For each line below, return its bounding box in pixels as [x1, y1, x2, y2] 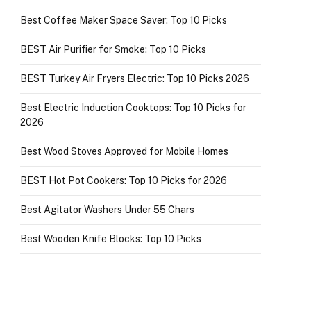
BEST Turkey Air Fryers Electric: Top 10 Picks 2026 [20, 73, 249, 84]
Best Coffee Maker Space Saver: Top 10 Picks [20, 15, 227, 26]
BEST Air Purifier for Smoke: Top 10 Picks [20, 44, 206, 55]
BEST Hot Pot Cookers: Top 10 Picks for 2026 [20, 175, 227, 186]
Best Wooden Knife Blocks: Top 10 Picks [20, 233, 201, 244]
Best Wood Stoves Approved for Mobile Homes [20, 146, 228, 157]
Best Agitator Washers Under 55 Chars [20, 204, 194, 215]
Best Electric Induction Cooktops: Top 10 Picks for [20, 102, 246, 113]
